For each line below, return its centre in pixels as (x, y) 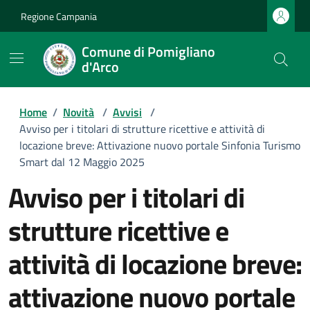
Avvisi (127, 112)
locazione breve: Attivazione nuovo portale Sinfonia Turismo (160, 145)
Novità (79, 112)
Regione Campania (59, 16)
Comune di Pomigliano (148, 52)
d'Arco (100, 67)
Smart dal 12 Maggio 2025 (82, 162)
